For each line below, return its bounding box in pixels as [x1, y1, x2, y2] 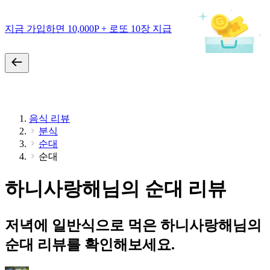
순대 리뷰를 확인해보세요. [5, 236, 175, 253]
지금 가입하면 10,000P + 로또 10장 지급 [5, 23, 172, 34]
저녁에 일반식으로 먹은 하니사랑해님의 [5, 217, 262, 233]
